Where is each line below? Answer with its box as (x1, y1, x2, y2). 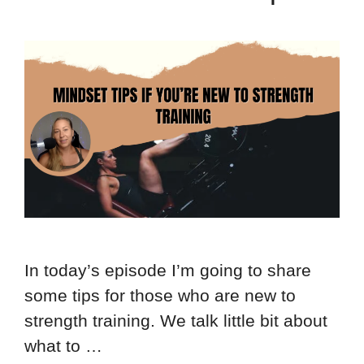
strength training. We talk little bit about (24, 311, 327, 331)
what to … (24, 336, 102, 356)
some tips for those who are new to (24, 286, 296, 305)
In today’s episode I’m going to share (24, 261, 311, 280)
